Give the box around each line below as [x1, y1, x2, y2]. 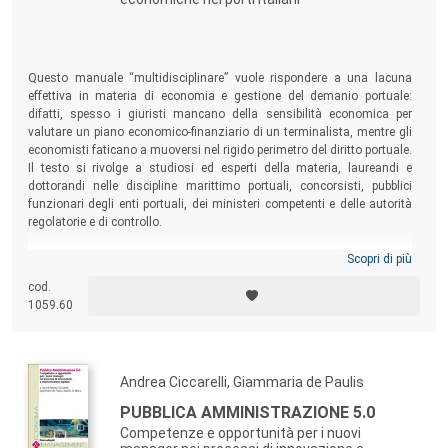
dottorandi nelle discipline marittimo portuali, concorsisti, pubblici [28, 178, 412, 193]
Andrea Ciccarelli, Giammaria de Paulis [120, 374, 364, 391]
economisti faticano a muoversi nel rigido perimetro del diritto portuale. [28, 142, 412, 157]
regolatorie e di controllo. [28, 214, 162, 229]
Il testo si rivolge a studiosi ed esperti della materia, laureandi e [28, 160, 412, 175]
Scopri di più [347, 252, 412, 267]
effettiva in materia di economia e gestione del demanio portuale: [28, 88, 412, 103]
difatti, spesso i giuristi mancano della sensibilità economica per [28, 106, 412, 121]
